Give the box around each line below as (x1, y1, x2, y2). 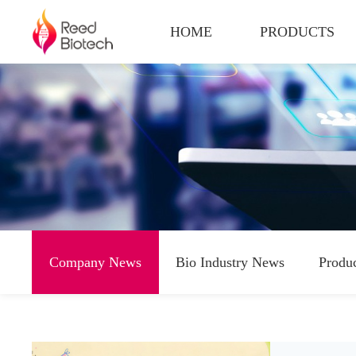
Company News (48, 254, 141, 270)
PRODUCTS (260, 24, 335, 40)
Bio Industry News (176, 254, 285, 270)
